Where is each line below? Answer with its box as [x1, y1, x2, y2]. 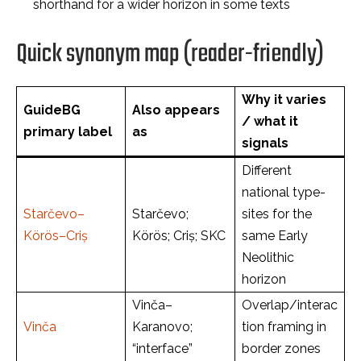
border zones [242, 341, 321, 356]
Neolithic [242, 250, 294, 265]
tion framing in [242, 319, 326, 334]
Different [242, 163, 292, 178]
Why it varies [242, 92, 326, 107]
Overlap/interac [242, 297, 338, 313]
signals [242, 135, 288, 151]
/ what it [242, 114, 298, 129]
